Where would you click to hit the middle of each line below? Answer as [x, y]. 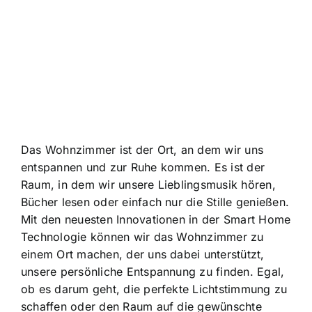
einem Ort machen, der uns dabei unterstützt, [143, 255]
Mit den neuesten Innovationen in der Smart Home [156, 220]
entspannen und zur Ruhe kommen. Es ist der [143, 167]
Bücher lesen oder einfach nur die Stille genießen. [155, 202]
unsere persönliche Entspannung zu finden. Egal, [153, 272]
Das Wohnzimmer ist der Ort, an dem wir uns [142, 150]
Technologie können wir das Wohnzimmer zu [142, 237]
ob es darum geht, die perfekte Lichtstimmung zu [154, 289]
